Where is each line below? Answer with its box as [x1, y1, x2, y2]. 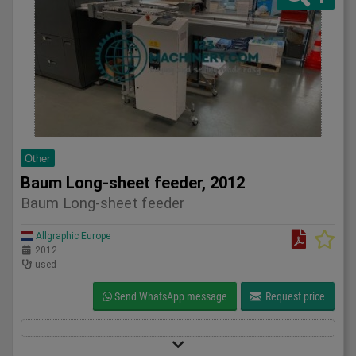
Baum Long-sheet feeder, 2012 [21, 172, 245, 192]
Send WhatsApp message [111, 290, 227, 304]
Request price [263, 290, 325, 304]
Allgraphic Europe [33, 230, 110, 242]
